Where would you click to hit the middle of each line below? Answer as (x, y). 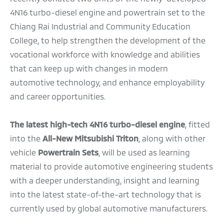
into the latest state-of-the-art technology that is (105, 194)
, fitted (197, 124)
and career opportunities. (58, 96)
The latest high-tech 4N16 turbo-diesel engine (97, 124)
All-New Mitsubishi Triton (90, 138)
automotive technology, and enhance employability (107, 82)
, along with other (172, 138)
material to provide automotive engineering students (111, 166)
